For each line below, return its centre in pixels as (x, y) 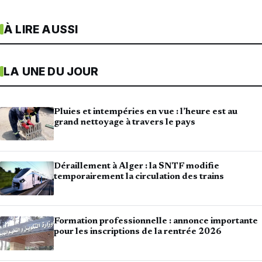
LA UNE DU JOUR (51, 71)
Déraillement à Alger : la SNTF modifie (137, 167)
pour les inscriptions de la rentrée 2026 (138, 232)
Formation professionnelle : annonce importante (156, 222)
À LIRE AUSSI (41, 29)
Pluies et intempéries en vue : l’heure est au (146, 112)
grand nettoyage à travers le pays (125, 122)
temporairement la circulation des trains (139, 177)
